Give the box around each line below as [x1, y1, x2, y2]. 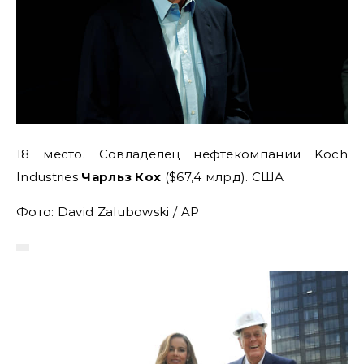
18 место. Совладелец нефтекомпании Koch [16, 145, 348, 162]
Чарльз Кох [81, 168, 162, 184]
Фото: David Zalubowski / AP [16, 203, 200, 219]
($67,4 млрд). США [161, 168, 284, 184]
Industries [16, 168, 82, 184]
